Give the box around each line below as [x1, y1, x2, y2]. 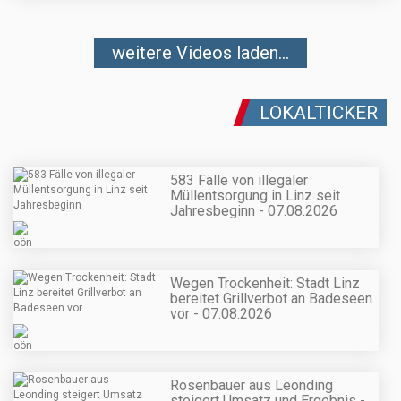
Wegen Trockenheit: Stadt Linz [170, 274, 360, 292]
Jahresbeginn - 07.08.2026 [170, 202, 337, 220]
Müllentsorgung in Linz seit [170, 187, 340, 205]
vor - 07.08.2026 [170, 304, 272, 322]
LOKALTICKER [260, 102, 378, 124]
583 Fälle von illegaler [170, 172, 308, 190]
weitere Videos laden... [112, 42, 289, 64]
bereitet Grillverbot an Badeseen [170, 289, 372, 307]
